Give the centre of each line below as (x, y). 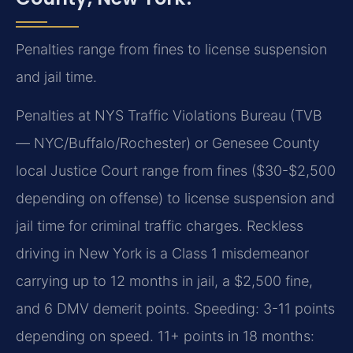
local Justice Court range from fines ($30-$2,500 (176, 171)
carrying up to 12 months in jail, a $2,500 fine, (164, 281)
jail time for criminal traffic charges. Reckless (160, 226)
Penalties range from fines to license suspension (171, 49)
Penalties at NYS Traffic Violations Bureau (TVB (169, 116)
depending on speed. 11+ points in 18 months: (165, 336)
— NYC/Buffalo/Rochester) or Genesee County (168, 143)
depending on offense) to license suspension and (175, 199)
